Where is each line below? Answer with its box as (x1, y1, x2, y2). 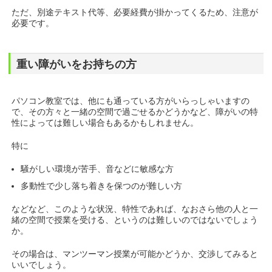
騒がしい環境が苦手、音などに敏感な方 (21, 164, 174, 174)
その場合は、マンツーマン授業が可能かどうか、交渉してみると (12, 249, 259, 259)
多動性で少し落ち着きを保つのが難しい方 (21, 181, 183, 191)
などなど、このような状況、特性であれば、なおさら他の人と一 (12, 204, 259, 214)
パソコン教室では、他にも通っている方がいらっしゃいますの (12, 96, 250, 106)
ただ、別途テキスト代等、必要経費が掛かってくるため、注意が (12, 7, 259, 18)
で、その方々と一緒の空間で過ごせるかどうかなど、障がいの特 (12, 107, 259, 117)
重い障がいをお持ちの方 (16, 58, 137, 71)
